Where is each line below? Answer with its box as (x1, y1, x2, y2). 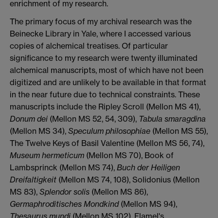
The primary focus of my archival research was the (10, 17, 192, 27)
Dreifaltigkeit (10, 175, 56, 185)
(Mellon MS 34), (10, 126, 68, 136)
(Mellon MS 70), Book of (84, 150, 174, 161)
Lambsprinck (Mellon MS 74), (10, 163, 117, 173)
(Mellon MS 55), (150, 126, 208, 136)
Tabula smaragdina (139, 114, 206, 124)
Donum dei (10, 114, 48, 124)
